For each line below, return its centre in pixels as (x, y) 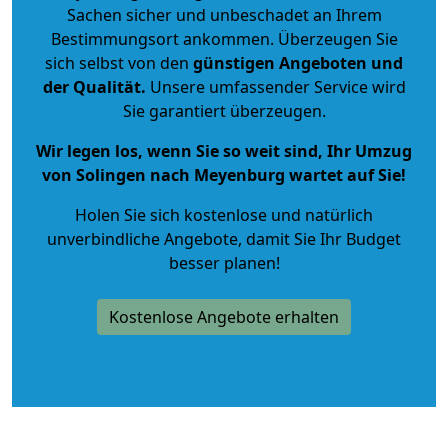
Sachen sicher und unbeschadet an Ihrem (224, 14)
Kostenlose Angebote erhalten (224, 316)
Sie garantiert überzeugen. (224, 110)
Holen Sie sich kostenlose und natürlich (224, 214)
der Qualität (91, 86)
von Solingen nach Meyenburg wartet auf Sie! (224, 174)
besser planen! (224, 262)
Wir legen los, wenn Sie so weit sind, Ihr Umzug (224, 150)
